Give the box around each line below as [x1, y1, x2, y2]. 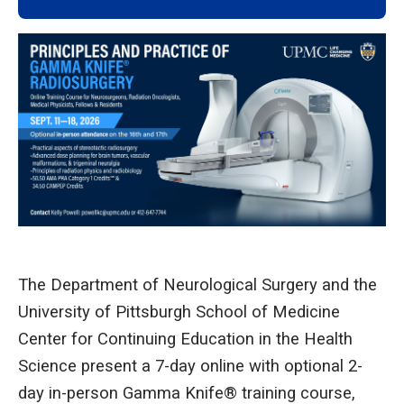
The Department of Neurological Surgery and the [18, 274, 377, 295]
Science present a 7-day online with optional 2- [18, 355, 363, 376]
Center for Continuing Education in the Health [18, 328, 353, 349]
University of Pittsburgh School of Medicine [18, 301, 340, 322]
